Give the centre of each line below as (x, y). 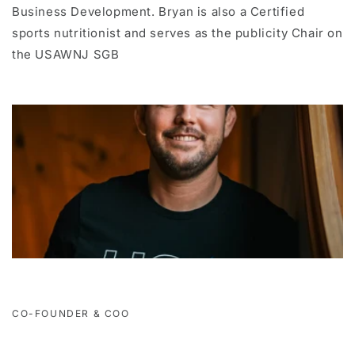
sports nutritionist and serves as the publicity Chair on (177, 33)
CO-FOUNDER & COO (71, 314)
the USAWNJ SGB (66, 55)
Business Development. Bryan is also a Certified (158, 12)
